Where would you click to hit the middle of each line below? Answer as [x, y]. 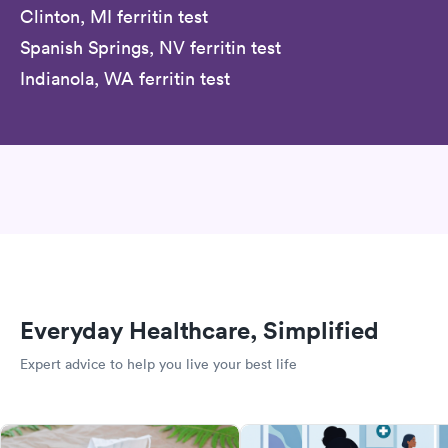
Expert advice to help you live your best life [158, 364]
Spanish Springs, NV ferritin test [150, 47]
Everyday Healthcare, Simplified [199, 330]
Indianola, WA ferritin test [125, 78]
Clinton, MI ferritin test [114, 16]
